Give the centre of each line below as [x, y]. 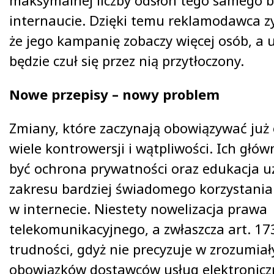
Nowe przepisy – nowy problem [114, 94]
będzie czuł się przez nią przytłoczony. [127, 61]
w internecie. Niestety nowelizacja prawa [138, 209]
